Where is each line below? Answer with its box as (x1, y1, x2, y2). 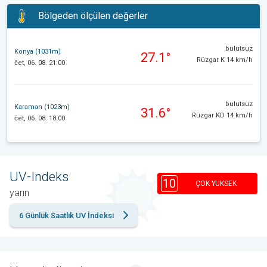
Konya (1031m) (14, 48, 61, 56)
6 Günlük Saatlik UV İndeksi (19, 210, 114, 220)
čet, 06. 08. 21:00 (14, 59, 65, 67)
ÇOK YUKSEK (195, 179, 237, 188)
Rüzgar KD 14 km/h (192, 111, 253, 119)
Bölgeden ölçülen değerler (38, 10, 148, 22)
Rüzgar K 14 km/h (197, 55, 253, 64)
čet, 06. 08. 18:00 (14, 114, 65, 123)
